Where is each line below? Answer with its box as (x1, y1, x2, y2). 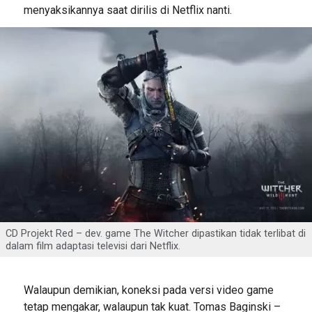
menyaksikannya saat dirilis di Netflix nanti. (23, 3, 232, 17)
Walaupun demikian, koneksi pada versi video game (23, 283, 274, 297)
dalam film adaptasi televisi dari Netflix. (6, 240, 180, 252)
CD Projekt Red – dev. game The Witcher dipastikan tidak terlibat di (6, 227, 306, 240)
